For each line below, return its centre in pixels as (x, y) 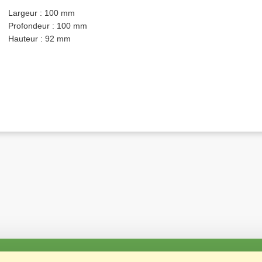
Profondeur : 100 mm (48, 26)
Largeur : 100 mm (42, 13)
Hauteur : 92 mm (39, 39)
